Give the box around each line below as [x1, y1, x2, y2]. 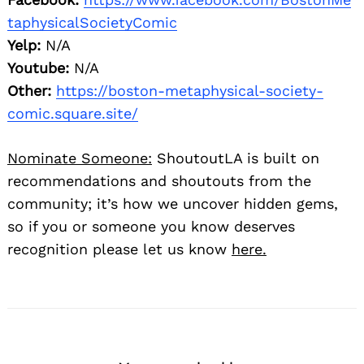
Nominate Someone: [7, 149, 152, 167]
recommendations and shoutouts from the [7, 171, 311, 189]
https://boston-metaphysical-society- [56, 81, 323, 99]
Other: [7, 81, 51, 99]
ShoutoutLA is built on [152, 149, 319, 167]
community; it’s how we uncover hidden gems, [7, 194, 338, 212]
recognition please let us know [7, 240, 232, 258]
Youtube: [7, 58, 69, 76]
